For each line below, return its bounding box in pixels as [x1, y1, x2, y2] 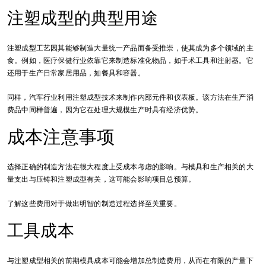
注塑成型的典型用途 [7, 7, 158, 29]
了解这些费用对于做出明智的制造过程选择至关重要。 [7, 198, 181, 208]
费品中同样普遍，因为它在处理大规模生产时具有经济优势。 [7, 104, 203, 115]
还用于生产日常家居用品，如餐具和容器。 [7, 68, 145, 78]
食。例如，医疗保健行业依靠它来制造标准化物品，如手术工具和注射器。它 [7, 55, 254, 65]
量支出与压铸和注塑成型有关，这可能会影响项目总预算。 [7, 174, 196, 184]
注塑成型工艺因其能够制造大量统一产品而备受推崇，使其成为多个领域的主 [7, 43, 254, 53]
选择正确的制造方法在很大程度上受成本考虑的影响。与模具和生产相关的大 [7, 161, 254, 172]
